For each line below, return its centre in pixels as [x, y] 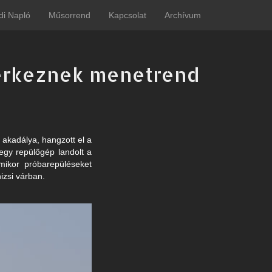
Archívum [183, 15]
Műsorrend [70, 15]
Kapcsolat [127, 15]
